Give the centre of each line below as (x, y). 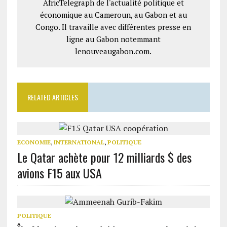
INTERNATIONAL (79, 142)
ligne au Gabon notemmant (113, 39)
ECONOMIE (34, 142)
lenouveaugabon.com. (113, 51)
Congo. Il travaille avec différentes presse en (113, 27)
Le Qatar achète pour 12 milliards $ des (104, 157)
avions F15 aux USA (59, 173)
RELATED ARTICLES (52, 97)
